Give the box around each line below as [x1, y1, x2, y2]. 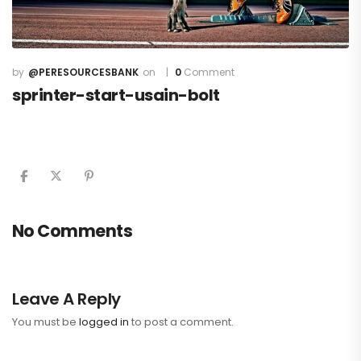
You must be [12, 314, 79, 330]
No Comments [12, 219, 133, 243]
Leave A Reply [12, 288, 121, 311]
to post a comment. [129, 314, 234, 330]
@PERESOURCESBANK [28, 65, 139, 80]
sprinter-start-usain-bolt [12, 84, 220, 107]
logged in [79, 314, 129, 330]
